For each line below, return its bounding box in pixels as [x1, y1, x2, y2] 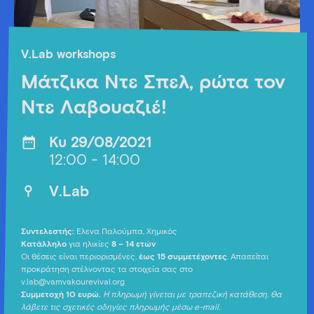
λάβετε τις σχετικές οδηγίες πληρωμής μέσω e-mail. [21, 303, 220, 312]
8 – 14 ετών [109, 240, 156, 249]
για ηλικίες [69, 240, 109, 249]
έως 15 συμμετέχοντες [139, 253, 227, 261]
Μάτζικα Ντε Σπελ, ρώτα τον [21, 73, 285, 93]
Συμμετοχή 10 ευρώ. [21, 291, 103, 299]
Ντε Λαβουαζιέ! [21, 98, 167, 118]
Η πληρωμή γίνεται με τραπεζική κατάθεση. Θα [103, 291, 282, 299]
